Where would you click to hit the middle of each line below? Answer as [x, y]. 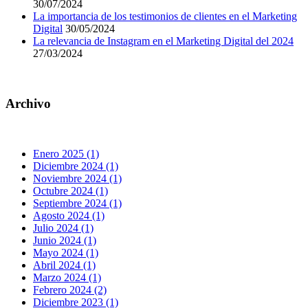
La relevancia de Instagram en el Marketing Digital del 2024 [163, 41]
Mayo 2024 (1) [66, 252]
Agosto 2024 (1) [69, 215]
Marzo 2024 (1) [67, 277]
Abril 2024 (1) [64, 265]
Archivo [28, 104]
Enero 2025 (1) [66, 153]
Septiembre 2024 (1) [77, 203]
